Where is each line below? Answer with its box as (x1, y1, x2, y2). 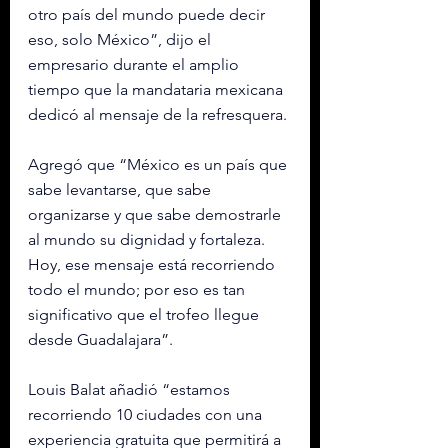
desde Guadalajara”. (28, 330, 177, 350)
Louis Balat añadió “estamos (28, 380, 234, 400)
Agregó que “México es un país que (28, 155, 291, 175)
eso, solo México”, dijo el (28, 30, 215, 50)
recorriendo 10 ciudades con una (28, 405, 266, 425)
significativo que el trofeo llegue (28, 305, 263, 325)
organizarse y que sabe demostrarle (28, 205, 285, 225)
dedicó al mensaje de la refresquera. (28, 105, 291, 125)
